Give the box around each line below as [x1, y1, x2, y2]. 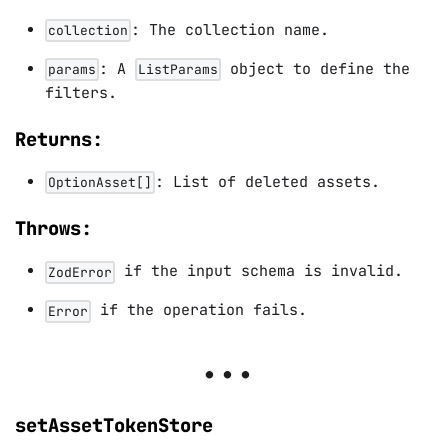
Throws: [15, 216, 92, 242]
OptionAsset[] [48, 174, 152, 192]
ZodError [48, 263, 112, 281]
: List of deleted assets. [155, 172, 380, 192]
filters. [45, 82, 117, 103]
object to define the [221, 58, 410, 79]
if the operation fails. [91, 300, 307, 321]
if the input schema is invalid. [115, 261, 403, 282]
